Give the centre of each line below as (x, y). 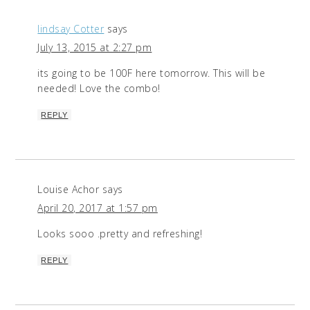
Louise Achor (69, 190)
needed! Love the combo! (99, 89)
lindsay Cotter (71, 29)
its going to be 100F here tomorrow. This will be (152, 73)
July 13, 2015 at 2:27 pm (95, 48)
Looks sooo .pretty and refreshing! (120, 234)
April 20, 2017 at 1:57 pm (98, 208)
